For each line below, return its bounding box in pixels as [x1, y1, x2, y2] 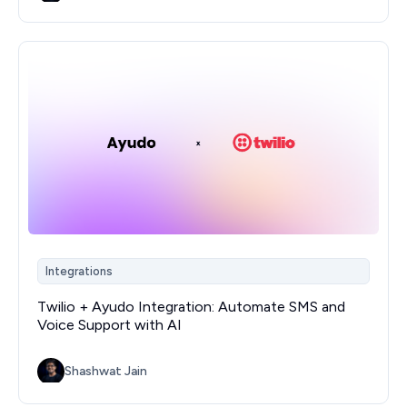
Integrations [45, 263, 113, 278]
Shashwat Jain [65, 362, 147, 379]
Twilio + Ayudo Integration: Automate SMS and [37, 298, 345, 316]
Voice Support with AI [37, 316, 182, 334]
